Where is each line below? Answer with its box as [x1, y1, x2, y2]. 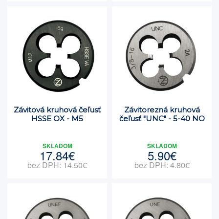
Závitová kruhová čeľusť [14, 105, 101, 114]
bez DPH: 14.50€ [27, 159, 87, 171]
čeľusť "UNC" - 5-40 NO [119, 114, 205, 123]
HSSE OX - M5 [31, 114, 83, 123]
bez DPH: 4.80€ [134, 159, 190, 171]
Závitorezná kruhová [124, 105, 200, 114]
